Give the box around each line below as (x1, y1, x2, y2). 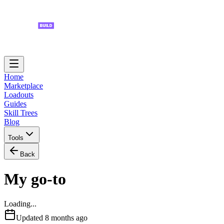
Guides (4, 99, 26, 108)
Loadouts (4, 90, 33, 99)
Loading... (4, 199, 36, 208)
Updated (16, 213, 45, 222)
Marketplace (4, 81, 43, 90)
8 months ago (45, 213, 87, 222)
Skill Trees (4, 108, 37, 117)
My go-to (4, 170, 66, 188)
